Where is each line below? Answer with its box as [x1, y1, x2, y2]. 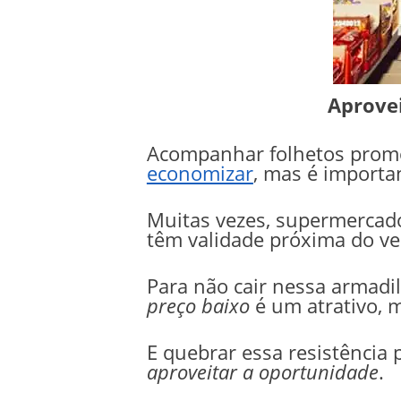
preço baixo [146, 292, 250, 319]
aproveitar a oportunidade [146, 358, 379, 385]
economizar [146, 159, 253, 186]
